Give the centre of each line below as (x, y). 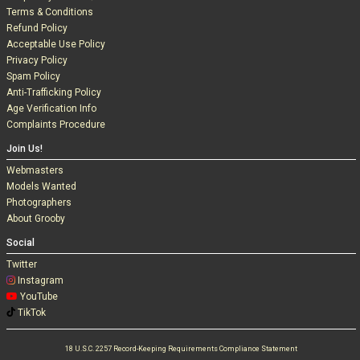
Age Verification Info (51, 108)
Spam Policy (33, 76)
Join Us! (25, 149)
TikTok (32, 313)
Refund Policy (37, 28)
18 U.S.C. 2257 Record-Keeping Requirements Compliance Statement (181, 349)
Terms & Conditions (50, 12)
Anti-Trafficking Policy (54, 92)
